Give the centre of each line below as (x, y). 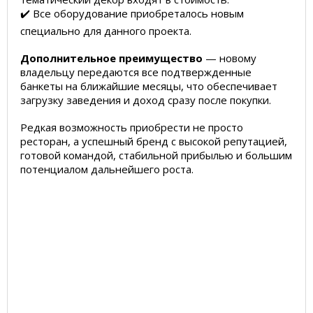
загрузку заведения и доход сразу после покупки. (146, 100)
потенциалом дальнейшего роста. (107, 169)
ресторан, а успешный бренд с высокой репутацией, (154, 141)
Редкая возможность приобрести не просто (132, 127)
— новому (230, 58)
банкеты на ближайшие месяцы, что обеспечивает (149, 86)
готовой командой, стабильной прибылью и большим (156, 155)
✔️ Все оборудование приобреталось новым (132, 13)
